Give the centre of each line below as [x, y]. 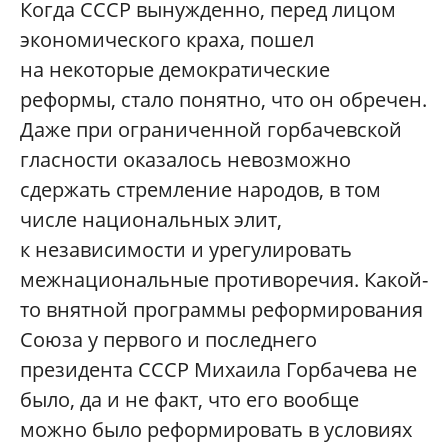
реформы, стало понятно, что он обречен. [223, 100]
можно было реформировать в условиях [216, 430]
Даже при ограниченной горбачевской [211, 130]
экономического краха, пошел [167, 40]
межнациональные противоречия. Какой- [224, 280]
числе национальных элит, [151, 220]
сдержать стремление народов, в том [200, 190]
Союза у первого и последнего [168, 340]
